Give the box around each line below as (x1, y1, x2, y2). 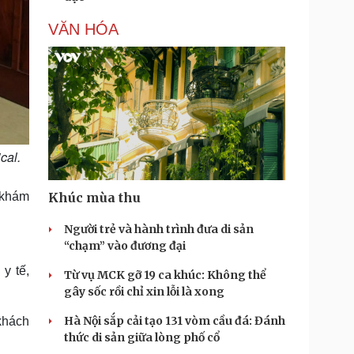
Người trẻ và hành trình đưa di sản (64, 222, 254, 236)
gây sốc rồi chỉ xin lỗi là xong (64, 284, 224, 299)
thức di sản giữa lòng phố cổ (64, 330, 220, 345)
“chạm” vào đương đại (64, 239, 186, 253)
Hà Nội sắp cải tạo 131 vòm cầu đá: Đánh (64, 314, 285, 328)
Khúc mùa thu (48, 190, 141, 205)
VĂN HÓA (48, 21, 119, 38)
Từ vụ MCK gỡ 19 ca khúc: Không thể (64, 268, 266, 282)
